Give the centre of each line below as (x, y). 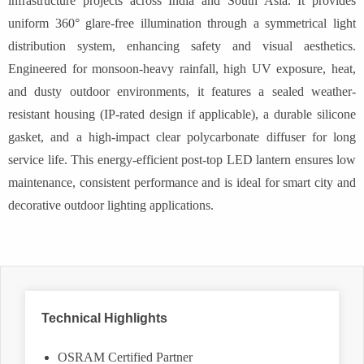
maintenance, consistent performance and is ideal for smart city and (182, 183)
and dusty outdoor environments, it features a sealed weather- (182, 92)
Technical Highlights (104, 318)
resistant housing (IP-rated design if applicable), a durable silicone (182, 115)
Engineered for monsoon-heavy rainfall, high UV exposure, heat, (182, 69)
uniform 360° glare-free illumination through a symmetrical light (182, 24)
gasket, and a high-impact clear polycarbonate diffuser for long (182, 137)
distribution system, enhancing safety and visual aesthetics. (182, 46)
